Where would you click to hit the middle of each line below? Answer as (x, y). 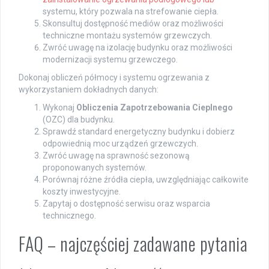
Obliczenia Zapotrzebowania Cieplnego (155, 108)
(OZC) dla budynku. (79, 120)
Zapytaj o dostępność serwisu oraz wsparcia (126, 204)
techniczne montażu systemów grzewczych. (127, 36)
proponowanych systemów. (95, 168)
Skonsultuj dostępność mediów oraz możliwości (133, 24)
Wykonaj (59, 108)
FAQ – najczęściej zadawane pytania (133, 244)
